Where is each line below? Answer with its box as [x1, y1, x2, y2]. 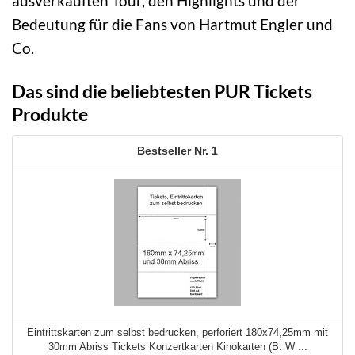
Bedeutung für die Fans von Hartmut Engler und [12, 14, 333, 33]
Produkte [12, 102, 88, 125]
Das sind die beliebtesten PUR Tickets [12, 79, 312, 102]
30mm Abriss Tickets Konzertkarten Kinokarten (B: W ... [48, 341, 307, 353]
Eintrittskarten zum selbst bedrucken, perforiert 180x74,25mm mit [27, 326, 328, 339]
